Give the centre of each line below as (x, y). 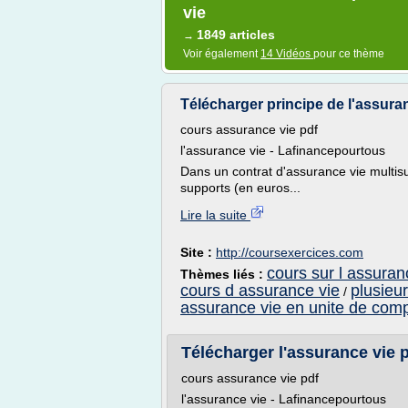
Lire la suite (215, 215)
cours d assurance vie (260, 291)
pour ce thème (349, 54)
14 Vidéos (287, 54)
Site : (198, 252)
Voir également (222, 54)
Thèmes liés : (224, 274)
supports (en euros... (240, 188)
